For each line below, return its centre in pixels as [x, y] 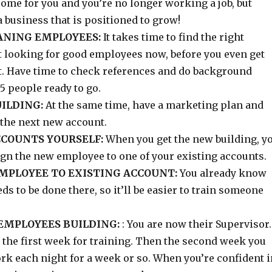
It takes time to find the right [172, 37]
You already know [222, 173]
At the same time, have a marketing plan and [153, 105]
